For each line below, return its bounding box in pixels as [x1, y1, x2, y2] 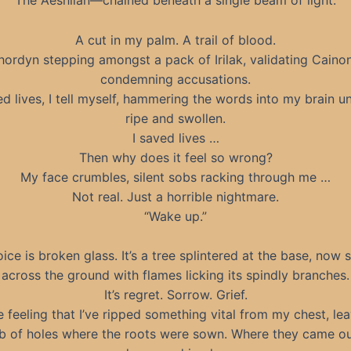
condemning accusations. [100, 71, 251, 87]
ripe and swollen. [125, 110, 226, 126]
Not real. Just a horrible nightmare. [72, 188, 279, 204]
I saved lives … [132, 129, 219, 146]
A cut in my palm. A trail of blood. [75, 31, 276, 48]
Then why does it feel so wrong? [78, 149, 273, 165]
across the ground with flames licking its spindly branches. [2, 267, 349, 284]
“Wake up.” [144, 208, 207, 224]
